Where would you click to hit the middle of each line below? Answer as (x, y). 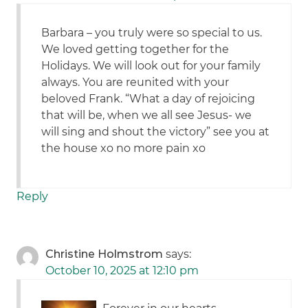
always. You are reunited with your (135, 82)
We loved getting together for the (135, 49)
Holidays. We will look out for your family (151, 66)
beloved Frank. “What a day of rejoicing (148, 99)
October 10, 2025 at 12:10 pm (122, 271)
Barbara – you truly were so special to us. (152, 33)
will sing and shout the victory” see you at (156, 132)
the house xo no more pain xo (124, 148)
